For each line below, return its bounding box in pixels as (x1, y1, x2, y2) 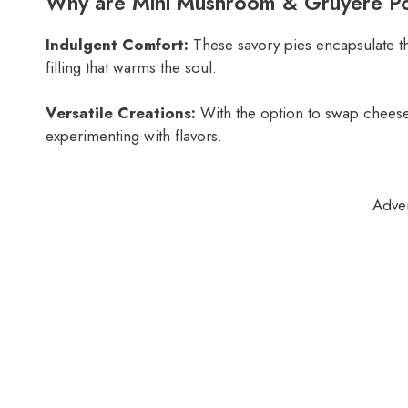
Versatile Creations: (46, 102, 196, 125)
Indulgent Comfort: (46, 33, 189, 56)
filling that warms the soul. (46, 56, 217, 78)
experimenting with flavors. (46, 125, 222, 148)
